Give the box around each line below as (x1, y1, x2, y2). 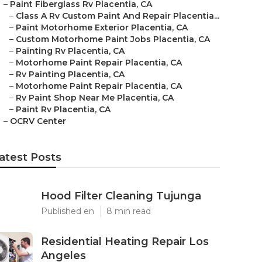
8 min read (106, 206, 151, 216)
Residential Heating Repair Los (41, 235, 209, 248)
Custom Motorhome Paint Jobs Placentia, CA (16, 34, 210, 44)
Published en (41, 206, 94, 216)
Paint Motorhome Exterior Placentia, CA (16, 22, 188, 33)
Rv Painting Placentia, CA (16, 69, 125, 80)
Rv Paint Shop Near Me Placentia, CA (16, 92, 174, 103)
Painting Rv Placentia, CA (16, 46, 125, 56)
